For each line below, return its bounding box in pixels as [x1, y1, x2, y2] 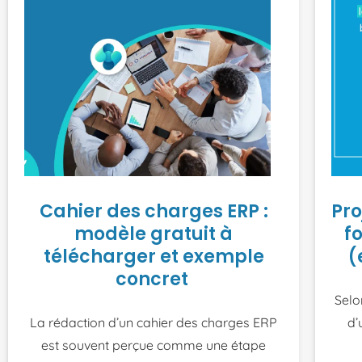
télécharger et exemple [43, 243, 264, 269]
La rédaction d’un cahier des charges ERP [30, 314, 277, 330]
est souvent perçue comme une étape [41, 336, 266, 353]
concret [115, 266, 192, 292]
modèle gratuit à [74, 221, 233, 246]
